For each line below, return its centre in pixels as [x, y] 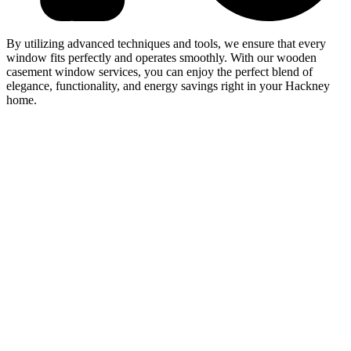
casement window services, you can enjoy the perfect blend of [159, 72]
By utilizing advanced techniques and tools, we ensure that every [166, 44]
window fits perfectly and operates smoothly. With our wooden [161, 58]
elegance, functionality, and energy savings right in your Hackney [168, 86]
